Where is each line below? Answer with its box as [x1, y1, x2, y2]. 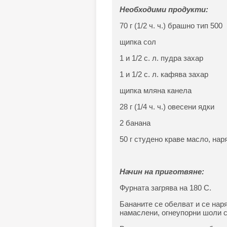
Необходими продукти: [119, 5, 208, 14]
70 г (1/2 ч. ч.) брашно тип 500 [119, 21, 222, 30]
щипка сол [119, 37, 156, 46]
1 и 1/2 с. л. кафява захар [119, 70, 208, 79]
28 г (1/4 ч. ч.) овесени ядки [119, 102, 214, 111]
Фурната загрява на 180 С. [119, 183, 211, 192]
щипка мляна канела [119, 86, 192, 95]
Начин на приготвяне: [119, 167, 204, 176]
